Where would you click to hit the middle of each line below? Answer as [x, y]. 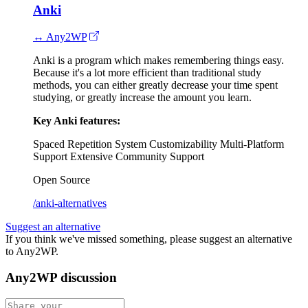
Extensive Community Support [137, 156]
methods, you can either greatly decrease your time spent [155, 85]
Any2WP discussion [61, 278]
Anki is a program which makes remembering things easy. [158, 60]
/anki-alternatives [70, 203]
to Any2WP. [32, 251]
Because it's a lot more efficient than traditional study [147, 72]
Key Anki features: [77, 120]
